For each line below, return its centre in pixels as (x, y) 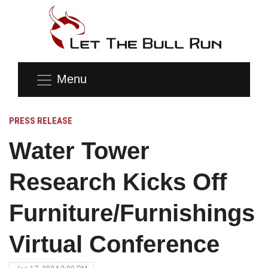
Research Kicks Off (118, 182)
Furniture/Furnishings (132, 213)
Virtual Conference (114, 244)
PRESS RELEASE (41, 121)
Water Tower (79, 150)
